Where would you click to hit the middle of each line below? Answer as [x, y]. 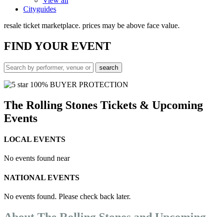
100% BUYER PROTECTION [78, 84]
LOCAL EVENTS [35, 139]
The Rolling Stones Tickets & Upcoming [103, 105]
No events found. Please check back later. [67, 196]
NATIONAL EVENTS [42, 177]
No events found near [37, 158]
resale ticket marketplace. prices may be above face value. [92, 25]
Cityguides [40, 9]
